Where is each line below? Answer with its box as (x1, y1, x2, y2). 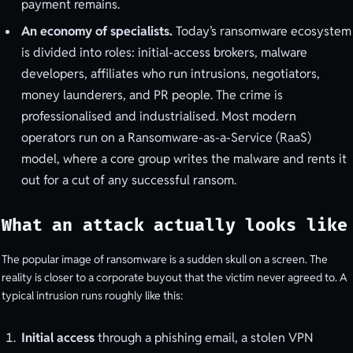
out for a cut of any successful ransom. (21, 172, 236, 189)
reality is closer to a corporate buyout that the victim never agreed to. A (2, 269, 347, 284)
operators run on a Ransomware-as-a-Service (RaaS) (21, 129, 311, 147)
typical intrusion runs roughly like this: (2, 288, 183, 303)
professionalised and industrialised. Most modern (21, 108, 296, 125)
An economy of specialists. (21, 23, 173, 40)
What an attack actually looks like (2, 214, 347, 236)
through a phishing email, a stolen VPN (95, 329, 314, 347)
